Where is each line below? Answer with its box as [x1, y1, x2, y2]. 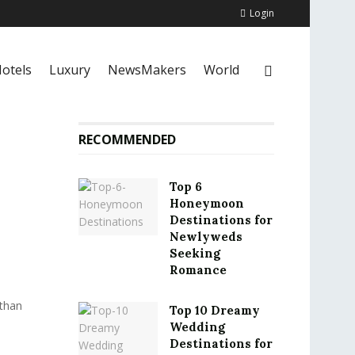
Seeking [169, 246, 220, 261]
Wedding [169, 319, 225, 334]
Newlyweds [169, 229, 242, 244]
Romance [169, 262, 227, 277]
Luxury [49, 61, 90, 78]
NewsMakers [108, 61, 186, 78]
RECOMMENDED [78, 131, 176, 148]
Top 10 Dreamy [169, 303, 260, 318]
